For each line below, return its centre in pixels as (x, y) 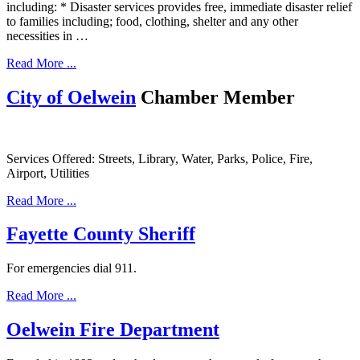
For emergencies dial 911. (72, 268)
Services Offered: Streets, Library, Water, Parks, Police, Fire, (160, 158)
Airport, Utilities (48, 173)
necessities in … (47, 35)
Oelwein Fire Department (113, 330)
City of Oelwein (71, 97)
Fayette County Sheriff (101, 234)
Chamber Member (218, 97)
